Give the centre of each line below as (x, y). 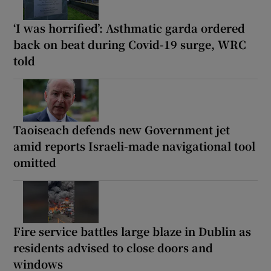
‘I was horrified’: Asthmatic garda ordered (129, 28)
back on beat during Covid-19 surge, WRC (130, 44)
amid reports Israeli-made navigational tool (135, 145)
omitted (35, 162)
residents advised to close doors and (113, 247)
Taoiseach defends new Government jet (122, 129)
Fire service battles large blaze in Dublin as (132, 231)
